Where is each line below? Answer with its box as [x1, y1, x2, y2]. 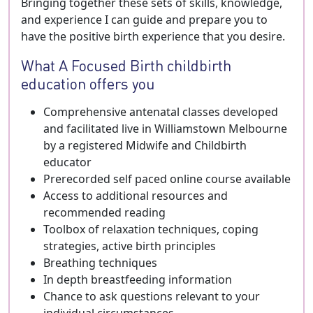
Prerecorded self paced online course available [43, 171, 291, 187]
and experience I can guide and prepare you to [21, 12, 268, 27]
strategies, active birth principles [43, 238, 216, 254]
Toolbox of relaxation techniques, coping [43, 221, 259, 237]
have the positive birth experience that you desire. [21, 29, 285, 44]
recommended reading [43, 205, 166, 220]
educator [43, 154, 92, 170]
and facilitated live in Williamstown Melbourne [43, 121, 287, 136]
